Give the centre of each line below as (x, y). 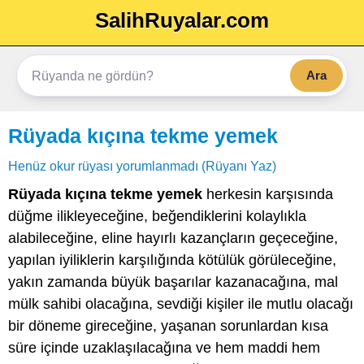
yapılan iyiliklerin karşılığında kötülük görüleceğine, (172, 260)
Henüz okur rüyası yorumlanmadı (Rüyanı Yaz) (142, 166)
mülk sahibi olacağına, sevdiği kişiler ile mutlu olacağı (181, 304)
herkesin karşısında (268, 194)
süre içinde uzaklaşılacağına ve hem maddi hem (164, 348)
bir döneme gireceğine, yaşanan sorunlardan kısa (168, 326)
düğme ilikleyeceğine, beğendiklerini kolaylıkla (157, 216)
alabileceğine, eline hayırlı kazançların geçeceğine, (173, 238)
